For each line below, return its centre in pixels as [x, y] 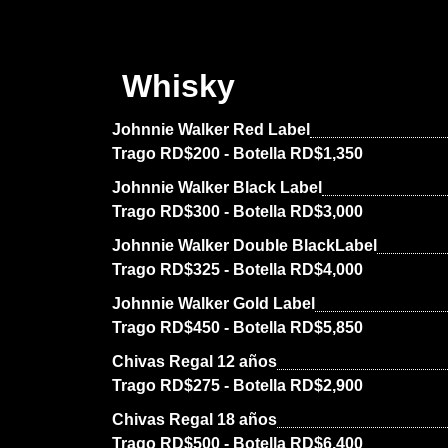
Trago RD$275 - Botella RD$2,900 [237, 385]
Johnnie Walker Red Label [211, 129]
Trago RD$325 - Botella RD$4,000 [237, 269]
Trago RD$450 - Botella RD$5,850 [237, 327]
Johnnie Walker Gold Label [213, 303]
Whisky [178, 86]
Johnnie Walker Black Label [217, 187]
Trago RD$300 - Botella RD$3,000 [237, 211]
